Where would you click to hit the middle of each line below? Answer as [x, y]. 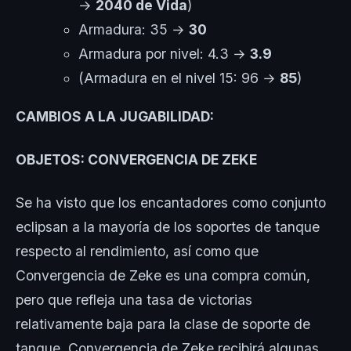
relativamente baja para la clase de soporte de [163, 324]
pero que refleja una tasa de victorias [134, 299]
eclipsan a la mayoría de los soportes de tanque [168, 226]
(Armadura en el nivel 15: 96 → [179, 78]
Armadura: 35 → [134, 30]
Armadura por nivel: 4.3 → [164, 54]
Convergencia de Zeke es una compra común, [163, 275]
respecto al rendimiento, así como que [137, 251]
